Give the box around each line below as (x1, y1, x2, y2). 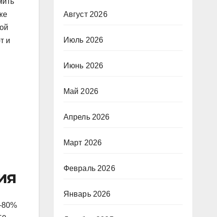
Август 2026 (63, 10, 108, 18)
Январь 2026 (63, 190, 111, 198)
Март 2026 (63, 139, 102, 147)
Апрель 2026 (63, 113, 110, 121)
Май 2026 (63, 87, 99, 95)
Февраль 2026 (63, 164, 115, 172)
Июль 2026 (63, 36, 104, 44)
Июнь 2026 (63, 62, 104, 70)
